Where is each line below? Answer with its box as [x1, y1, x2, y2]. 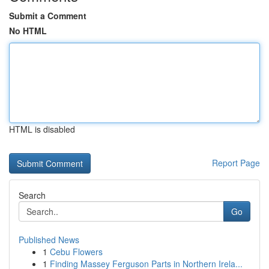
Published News [19, 234, 79, 246]
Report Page [212, 157, 260, 169]
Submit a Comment [9, 10, 86, 22]
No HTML [9, 25, 47, 37]
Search [19, 189, 46, 201]
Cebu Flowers [50, 246, 103, 258]
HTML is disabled [9, 123, 75, 135]
